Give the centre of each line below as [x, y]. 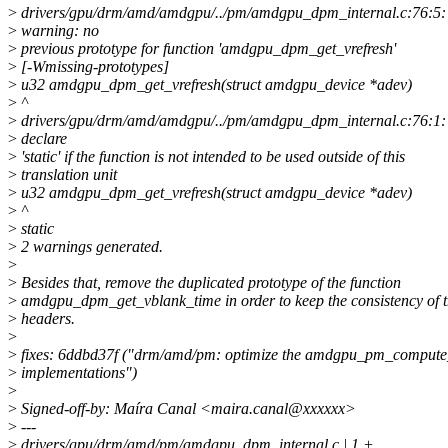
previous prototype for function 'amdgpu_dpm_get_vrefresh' [206, 49]
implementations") [77, 373]
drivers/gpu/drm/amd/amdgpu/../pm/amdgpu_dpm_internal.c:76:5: [231, 13]
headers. [46, 319]
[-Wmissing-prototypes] [93, 67]
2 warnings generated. [90, 247]
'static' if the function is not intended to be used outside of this [211, 157]
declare [42, 139]
